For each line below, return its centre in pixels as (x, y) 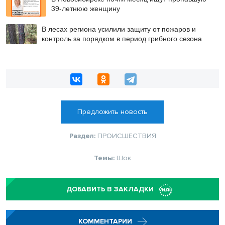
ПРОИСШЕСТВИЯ (127, 136)
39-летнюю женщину (86, 8)
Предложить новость (112, 112)
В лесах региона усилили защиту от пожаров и (119, 28)
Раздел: (83, 136)
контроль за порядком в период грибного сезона (122, 38)
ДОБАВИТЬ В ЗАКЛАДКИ (110, 189)
